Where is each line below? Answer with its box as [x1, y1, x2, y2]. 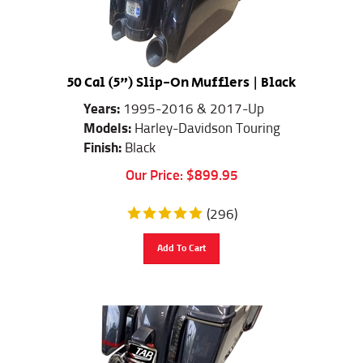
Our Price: [125, 161, 183, 176]
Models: [83, 114, 131, 129]
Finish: [83, 134, 125, 148]
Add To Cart [157, 236, 206, 246]
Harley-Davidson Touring [130, 114, 280, 129]
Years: [83, 95, 123, 109]
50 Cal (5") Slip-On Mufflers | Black [67, 65, 296, 85]
